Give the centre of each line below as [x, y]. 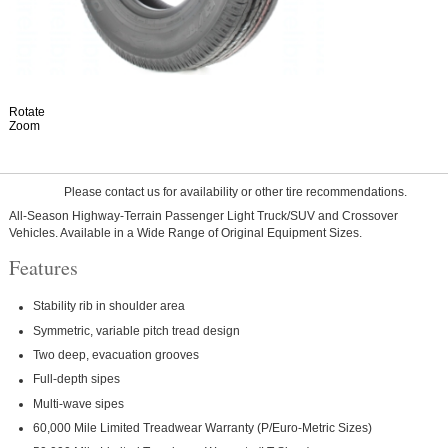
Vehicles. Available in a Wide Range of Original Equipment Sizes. [185, 233]
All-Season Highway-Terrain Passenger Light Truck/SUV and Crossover [203, 216]
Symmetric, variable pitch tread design [137, 331]
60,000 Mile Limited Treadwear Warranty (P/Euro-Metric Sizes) [203, 428]
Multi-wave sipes [79, 403]
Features [43, 268]
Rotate [26, 112]
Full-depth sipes [77, 379]
